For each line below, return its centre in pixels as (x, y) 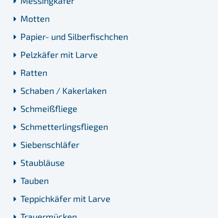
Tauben (35, 181)
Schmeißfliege (49, 109)
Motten (35, 19)
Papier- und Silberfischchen (74, 37)
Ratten (34, 73)
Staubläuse (43, 163)
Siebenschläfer (50, 145)
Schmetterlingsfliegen (64, 127)
